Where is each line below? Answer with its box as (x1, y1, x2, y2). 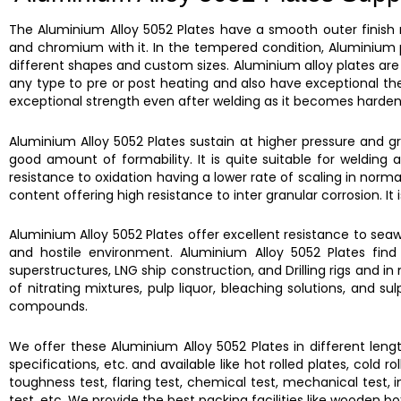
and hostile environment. (9, 243, 181, 261)
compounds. (9, 297, 88, 315)
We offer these (9, 337, 112, 355)
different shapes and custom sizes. (9, 56, 234, 74)
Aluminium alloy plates (233, 56, 379, 74)
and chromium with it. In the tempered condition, (9, 38, 328, 56)
